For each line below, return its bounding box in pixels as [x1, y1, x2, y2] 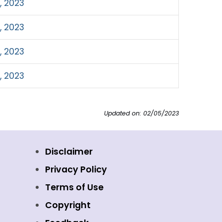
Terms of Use [45, 181, 104, 193]
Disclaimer [45, 146, 93, 158]
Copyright [45, 199, 91, 211]
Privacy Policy [45, 164, 107, 175]
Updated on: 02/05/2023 [104, 109, 179, 117]
